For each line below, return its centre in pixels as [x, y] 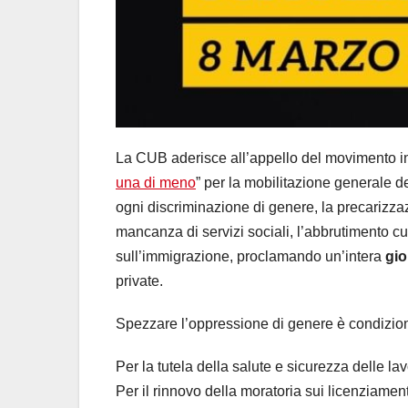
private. [139, 280]
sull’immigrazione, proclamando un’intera [250, 256]
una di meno [156, 182]
